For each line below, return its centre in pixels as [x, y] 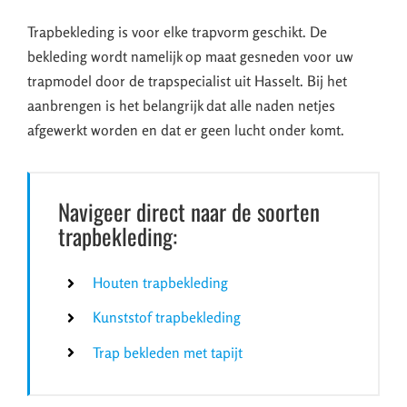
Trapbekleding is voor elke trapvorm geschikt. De [177, 32]
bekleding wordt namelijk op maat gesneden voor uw [190, 57]
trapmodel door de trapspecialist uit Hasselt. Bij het [187, 81]
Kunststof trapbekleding [167, 318]
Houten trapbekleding [161, 283]
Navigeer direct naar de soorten [189, 212]
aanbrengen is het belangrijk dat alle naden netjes [181, 106]
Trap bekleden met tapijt [168, 352]
